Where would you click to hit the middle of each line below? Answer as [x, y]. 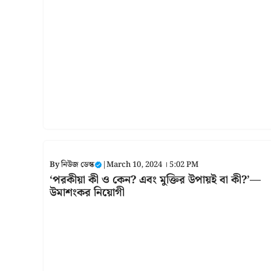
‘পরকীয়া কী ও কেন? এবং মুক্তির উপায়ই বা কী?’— [155, 180]
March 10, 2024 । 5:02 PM [152, 165]
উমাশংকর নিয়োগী [87, 192]
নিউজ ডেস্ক [78, 165]
